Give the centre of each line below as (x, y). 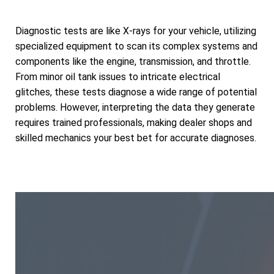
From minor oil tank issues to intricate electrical (118, 77)
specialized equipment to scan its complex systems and (136, 46)
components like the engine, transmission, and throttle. (133, 62)
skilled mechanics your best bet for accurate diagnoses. (136, 138)
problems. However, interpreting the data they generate (135, 108)
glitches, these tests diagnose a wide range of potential (136, 92)
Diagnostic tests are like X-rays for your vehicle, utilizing (136, 31)
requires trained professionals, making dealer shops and (134, 123)
